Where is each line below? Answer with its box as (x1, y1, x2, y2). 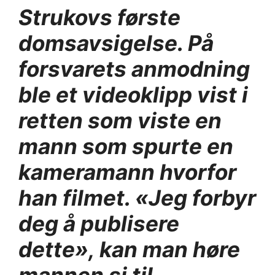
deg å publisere (18, 210, 179, 236)
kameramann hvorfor (18, 158, 236, 185)
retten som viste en (18, 107, 222, 133)
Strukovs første (18, 4, 180, 30)
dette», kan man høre (18, 236, 240, 262)
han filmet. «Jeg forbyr (18, 184, 256, 211)
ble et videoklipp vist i (18, 81, 248, 107)
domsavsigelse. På (18, 29, 214, 56)
